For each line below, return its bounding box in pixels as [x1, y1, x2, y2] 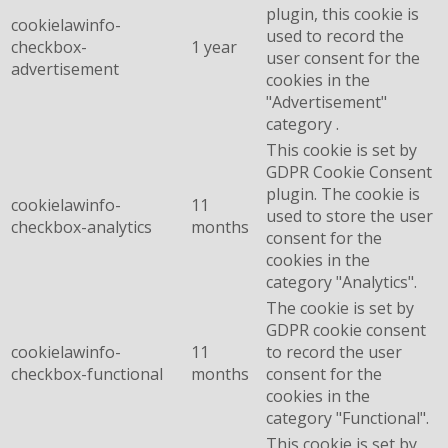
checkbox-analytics [11, 215, 152, 238]
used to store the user [266, 204, 433, 227]
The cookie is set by [266, 296, 414, 319]
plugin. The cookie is [266, 182, 420, 205]
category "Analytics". [266, 270, 417, 293]
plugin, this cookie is [266, 2, 419, 25]
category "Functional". [266, 406, 429, 429]
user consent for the [266, 46, 420, 69]
